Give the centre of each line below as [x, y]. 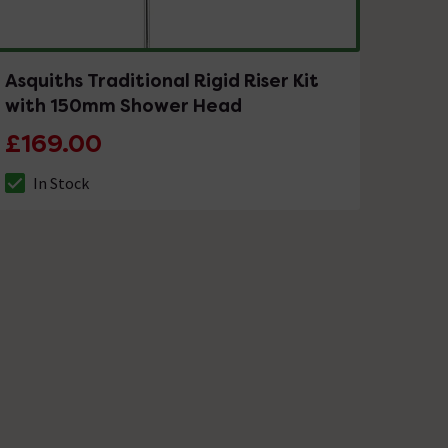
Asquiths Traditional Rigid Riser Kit [162, 81]
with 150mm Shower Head [124, 106]
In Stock [61, 183]
